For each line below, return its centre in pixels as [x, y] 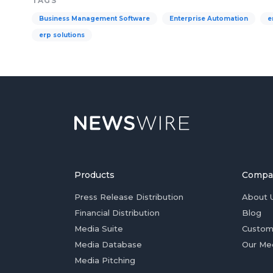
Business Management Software [94, 19]
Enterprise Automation [209, 19]
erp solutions [62, 35]
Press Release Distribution [129, 197]
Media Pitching [105, 260]
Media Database [108, 244]
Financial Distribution [117, 213]
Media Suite [99, 229]
